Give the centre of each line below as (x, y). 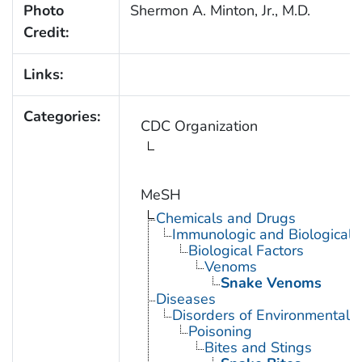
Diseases (185, 299)
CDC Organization (199, 126)
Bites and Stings (258, 348)
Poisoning (220, 332)
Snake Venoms (271, 283)
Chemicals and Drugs (225, 219)
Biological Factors (246, 251)
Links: (43, 75)
